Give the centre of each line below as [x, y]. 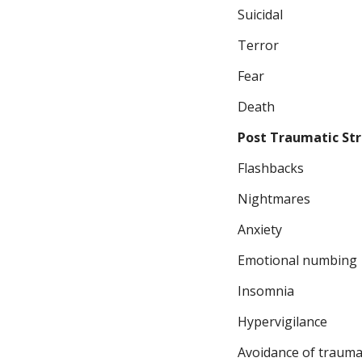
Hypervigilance [282, 322]
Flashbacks [271, 168]
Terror [258, 45]
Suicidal [260, 15]
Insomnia [266, 291]
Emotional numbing [297, 260]
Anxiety [260, 229]
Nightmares [274, 199]
